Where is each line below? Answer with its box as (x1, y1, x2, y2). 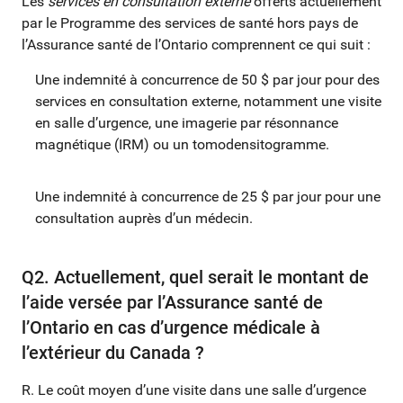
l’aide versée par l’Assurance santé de (22, 291, 323, 313)
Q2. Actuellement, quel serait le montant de (22, 265, 369, 288)
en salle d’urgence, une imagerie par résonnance (35, 113, 338, 131)
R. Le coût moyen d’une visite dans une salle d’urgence (22, 381, 366, 399)
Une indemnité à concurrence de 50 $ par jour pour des (35, 70, 380, 88)
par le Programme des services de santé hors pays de (22, 13, 358, 31)
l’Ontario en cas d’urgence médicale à (22, 316, 320, 338)
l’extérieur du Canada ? (22, 341, 204, 363)
